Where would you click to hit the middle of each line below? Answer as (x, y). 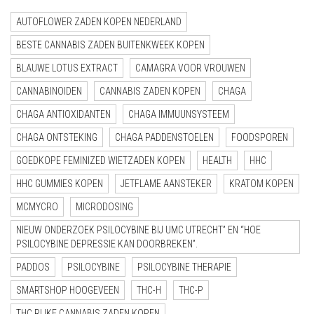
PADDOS (33, 267)
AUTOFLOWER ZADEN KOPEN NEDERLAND (99, 22)
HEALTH (217, 161)
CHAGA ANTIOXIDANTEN (63, 114)
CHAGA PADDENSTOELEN (164, 137)
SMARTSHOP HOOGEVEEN (68, 290)
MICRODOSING (104, 207)
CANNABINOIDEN (49, 91)
